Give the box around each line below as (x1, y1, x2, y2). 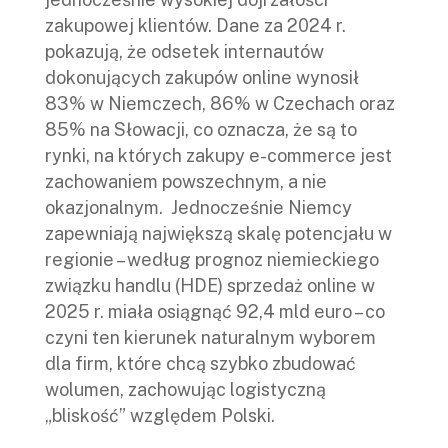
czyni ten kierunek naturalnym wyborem (45, 327, 376, 349)
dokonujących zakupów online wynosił (45, 67, 359, 89)
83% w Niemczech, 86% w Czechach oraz (45, 93, 395, 115)
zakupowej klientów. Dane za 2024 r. (45, 15, 346, 37)
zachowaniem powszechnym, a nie (45, 171, 327, 193)
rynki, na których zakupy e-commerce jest (45, 145, 392, 167)
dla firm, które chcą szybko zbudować (45, 353, 356, 375)
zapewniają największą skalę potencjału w (45, 223, 392, 245)
